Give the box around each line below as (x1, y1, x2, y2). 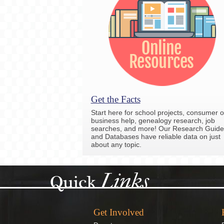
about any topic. (90, 140, 141, 148)
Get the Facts (90, 93, 140, 104)
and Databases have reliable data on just (90, 132, 220, 140)
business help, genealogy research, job (90, 116, 215, 124)
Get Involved (93, 206, 144, 217)
